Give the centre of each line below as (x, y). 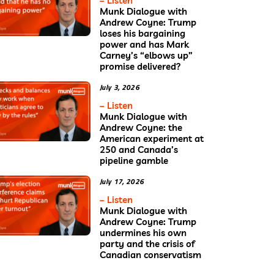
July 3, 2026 (120, 87)
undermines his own (143, 232)
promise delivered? (140, 66)
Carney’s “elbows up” (146, 55)
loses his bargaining (143, 33)
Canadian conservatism (150, 254)
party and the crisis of (147, 243)
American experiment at (152, 138)
